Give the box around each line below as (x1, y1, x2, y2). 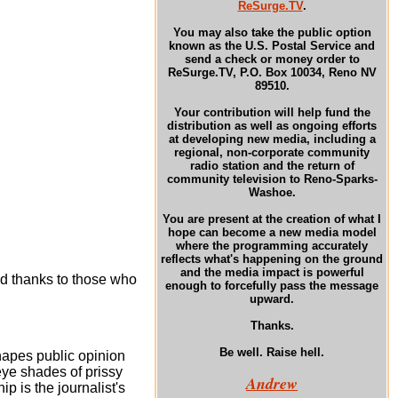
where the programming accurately (176, 239, 368, 252)
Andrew (246, 372, 298, 394)
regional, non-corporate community (174, 146, 370, 159)
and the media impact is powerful (179, 266, 364, 279)
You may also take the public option (172, 26, 371, 39)
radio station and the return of (189, 159, 354, 172)
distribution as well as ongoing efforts (167, 119, 377, 132)
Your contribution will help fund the (173, 106, 370, 119)
